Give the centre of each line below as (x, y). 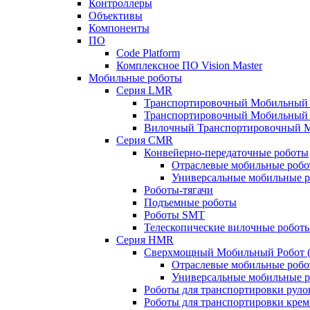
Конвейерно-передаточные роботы (226, 153)
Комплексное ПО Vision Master (189, 66)
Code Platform (148, 53)
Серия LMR (144, 91)
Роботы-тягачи (179, 190)
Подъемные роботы (190, 203)
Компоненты (119, 28)
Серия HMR (145, 240)
